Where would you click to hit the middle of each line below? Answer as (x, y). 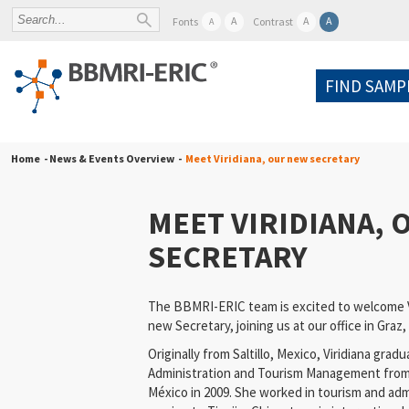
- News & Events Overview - (111, 158)
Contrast (273, 21)
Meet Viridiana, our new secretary (273, 158)
